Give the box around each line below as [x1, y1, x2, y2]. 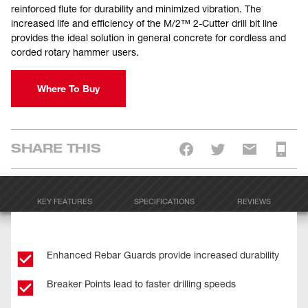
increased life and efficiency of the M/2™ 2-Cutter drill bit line [11, 17, 278, 29]
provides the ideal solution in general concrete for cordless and [11, 32, 286, 43]
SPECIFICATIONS [134, 197, 195, 206]
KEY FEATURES [36, 197, 92, 206]
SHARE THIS [11, 140, 101, 155]
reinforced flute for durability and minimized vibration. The [11, 3, 261, 14]
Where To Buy [37, 82, 100, 94]
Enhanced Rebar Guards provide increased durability [47, 249, 279, 261]
